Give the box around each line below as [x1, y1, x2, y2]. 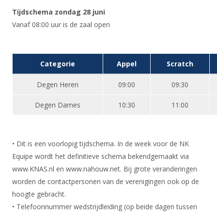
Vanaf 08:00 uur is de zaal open [12, 20, 110, 29]
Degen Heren [37, 80, 78, 89]
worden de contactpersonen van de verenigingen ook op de [12, 177, 199, 186]
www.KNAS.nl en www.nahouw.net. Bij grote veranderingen [12, 164, 197, 173]
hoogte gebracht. [12, 189, 66, 199]
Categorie [40, 59, 75, 68]
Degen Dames [35, 100, 80, 109]
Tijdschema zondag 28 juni [12, 7, 105, 16]
